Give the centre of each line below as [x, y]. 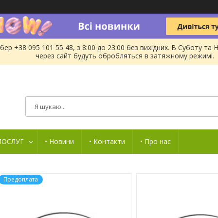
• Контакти [107, 141]
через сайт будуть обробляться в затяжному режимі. [125, 56]
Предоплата [21, 179]
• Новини [59, 141]
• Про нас [155, 141]
